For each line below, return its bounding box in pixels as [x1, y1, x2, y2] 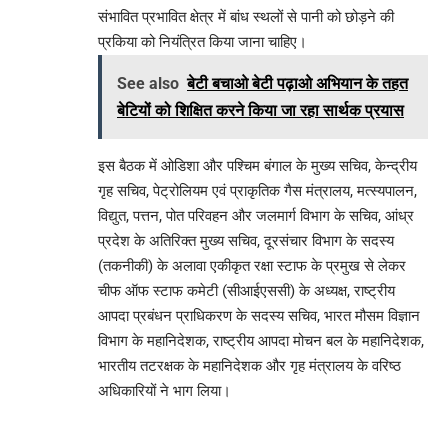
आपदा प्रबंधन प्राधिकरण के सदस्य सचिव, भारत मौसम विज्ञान [98, 307, 420, 326]
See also [117, 74, 179, 94]
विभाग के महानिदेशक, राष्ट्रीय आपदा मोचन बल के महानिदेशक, [98, 332, 424, 351]
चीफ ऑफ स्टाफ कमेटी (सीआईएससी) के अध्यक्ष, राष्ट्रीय [98, 282, 395, 301]
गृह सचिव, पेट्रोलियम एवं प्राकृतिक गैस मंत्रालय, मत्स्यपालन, [98, 182, 417, 201]
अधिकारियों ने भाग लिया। [98, 382, 231, 401]
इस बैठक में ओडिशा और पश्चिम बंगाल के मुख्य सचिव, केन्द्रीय [98, 157, 417, 176]
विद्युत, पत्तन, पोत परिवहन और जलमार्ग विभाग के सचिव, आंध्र [98, 207, 414, 226]
